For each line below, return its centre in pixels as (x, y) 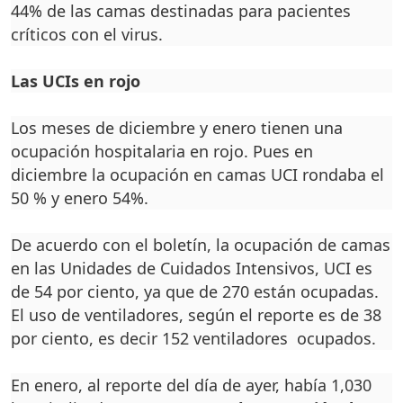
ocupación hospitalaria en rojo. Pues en (162, 152)
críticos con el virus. (87, 35)
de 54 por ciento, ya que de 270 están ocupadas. (195, 292)
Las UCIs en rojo (78, 81)
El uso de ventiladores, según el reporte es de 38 (196, 315)
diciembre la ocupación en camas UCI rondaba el (197, 175)
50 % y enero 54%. (80, 198)
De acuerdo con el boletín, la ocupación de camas (201, 245)
